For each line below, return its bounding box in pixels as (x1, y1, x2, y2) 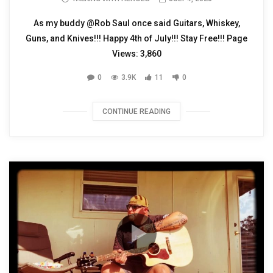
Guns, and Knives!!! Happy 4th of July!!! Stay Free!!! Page (26, 34, 247, 44)
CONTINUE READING (102, 107, 171, 116)
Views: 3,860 (112, 49, 161, 59)
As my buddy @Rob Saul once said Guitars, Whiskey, (33, 18, 240, 29)
